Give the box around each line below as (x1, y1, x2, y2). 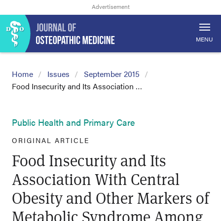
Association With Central (12, 168, 180, 189)
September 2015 (84, 68, 140, 79)
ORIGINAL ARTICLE (12, 135, 89, 145)
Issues (47, 68, 70, 79)
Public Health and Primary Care (12, 116, 135, 128)
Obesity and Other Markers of (12, 187, 209, 208)
